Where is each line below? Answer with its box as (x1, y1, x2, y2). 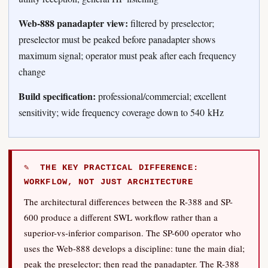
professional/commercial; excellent (96, 90, 226, 102)
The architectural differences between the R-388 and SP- (24, 196, 233, 208)
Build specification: (19, 89, 96, 103)
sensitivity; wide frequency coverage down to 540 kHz (19, 106, 224, 118)
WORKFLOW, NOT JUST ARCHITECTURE (24, 177, 193, 187)
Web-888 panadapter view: (19, 16, 128, 30)
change (19, 65, 45, 78)
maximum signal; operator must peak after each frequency (19, 49, 236, 62)
